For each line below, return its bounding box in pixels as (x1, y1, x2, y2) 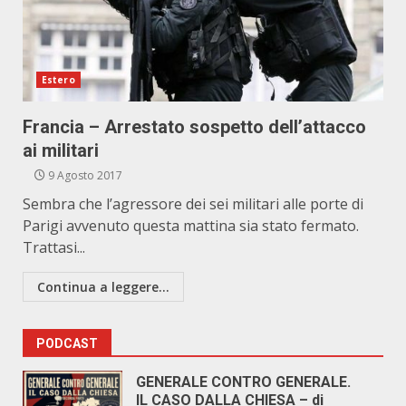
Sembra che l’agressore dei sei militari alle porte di (23, 194, 363, 214)
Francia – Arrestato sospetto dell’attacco (23, 116, 366, 138)
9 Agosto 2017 (45, 168, 122, 183)
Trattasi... (23, 237, 85, 257)
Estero (42, 73, 75, 86)
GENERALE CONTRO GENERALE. (136, 373, 351, 391)
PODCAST (36, 336, 98, 351)
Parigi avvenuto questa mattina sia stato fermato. (23, 216, 359, 236)
